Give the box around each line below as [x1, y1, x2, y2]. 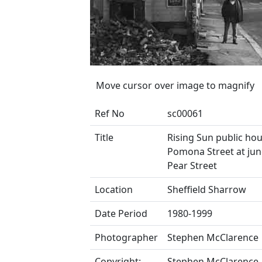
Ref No [95, 107, 125, 120]
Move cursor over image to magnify [96, 79, 254, 92]
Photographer [95, 231, 158, 244]
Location [95, 183, 133, 196]
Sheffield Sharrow [167, 183, 246, 196]
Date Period [95, 207, 147, 220]
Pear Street [167, 159, 217, 172]
